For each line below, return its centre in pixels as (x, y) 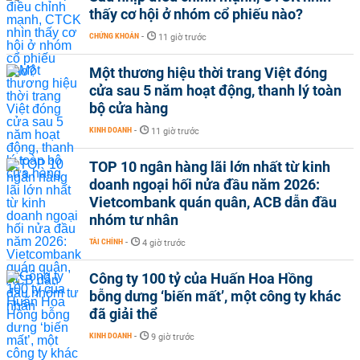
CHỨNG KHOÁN (114, 35)
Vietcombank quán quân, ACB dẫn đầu (213, 202)
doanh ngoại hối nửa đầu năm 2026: (205, 184)
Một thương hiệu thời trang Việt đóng (208, 72)
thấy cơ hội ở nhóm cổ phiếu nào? (196, 14)
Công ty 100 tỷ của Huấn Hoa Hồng (201, 278)
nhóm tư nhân (134, 219)
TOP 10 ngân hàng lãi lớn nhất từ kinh (210, 166)
